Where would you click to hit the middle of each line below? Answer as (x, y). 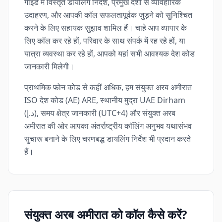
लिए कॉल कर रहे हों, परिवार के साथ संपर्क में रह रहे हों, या (105, 41)
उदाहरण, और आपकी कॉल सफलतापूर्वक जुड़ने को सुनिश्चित (108, 15)
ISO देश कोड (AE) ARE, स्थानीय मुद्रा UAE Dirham (105, 100)
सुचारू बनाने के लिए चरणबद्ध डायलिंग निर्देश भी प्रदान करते (108, 139)
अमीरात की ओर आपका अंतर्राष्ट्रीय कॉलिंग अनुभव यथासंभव (108, 126)
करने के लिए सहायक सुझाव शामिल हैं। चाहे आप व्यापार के (106, 28)
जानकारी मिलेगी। (49, 66)
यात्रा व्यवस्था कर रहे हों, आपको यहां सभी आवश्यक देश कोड (110, 54)
